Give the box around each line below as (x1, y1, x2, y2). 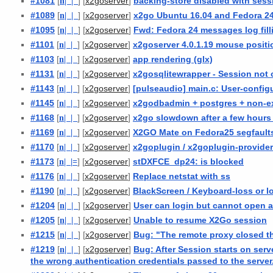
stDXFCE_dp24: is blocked (133, 156, 244, 166)
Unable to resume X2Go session (133, 214, 267, 225)
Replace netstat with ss (133, 171, 230, 181)
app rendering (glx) (133, 54, 213, 64)
